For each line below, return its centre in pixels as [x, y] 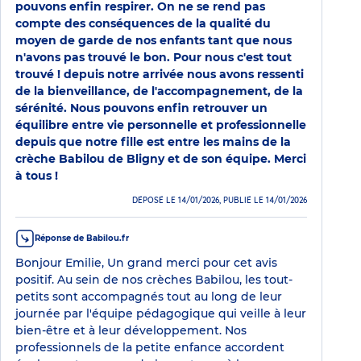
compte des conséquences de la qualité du [143, 23]
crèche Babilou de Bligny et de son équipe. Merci [161, 158]
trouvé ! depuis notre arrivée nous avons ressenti [160, 74]
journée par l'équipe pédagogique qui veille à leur [161, 313]
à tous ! [37, 175]
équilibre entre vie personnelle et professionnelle [161, 124]
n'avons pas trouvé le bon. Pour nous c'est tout [154, 57]
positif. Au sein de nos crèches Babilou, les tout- [154, 279]
